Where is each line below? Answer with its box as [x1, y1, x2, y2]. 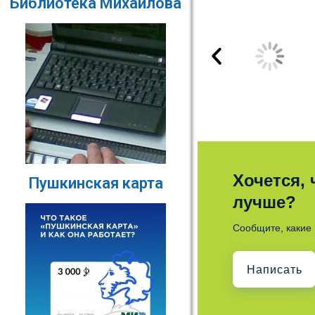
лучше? [233, 193, 297, 212]
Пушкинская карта [28, 174, 164, 192]
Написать [246, 263, 302, 276]
